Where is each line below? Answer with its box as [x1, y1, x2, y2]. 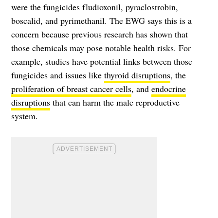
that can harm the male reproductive [50, 96, 180, 108]
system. [11, 109, 38, 122]
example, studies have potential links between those [11, 55, 192, 67]
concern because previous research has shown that [11, 28, 188, 40]
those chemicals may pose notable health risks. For [11, 41, 191, 54]
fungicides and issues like [11, 69, 104, 81]
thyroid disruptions [104, 69, 170, 81]
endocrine [151, 82, 186, 94]
